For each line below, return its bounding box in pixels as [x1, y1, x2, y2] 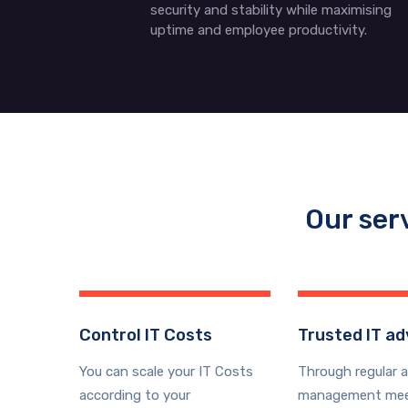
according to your [79, 387, 190, 403]
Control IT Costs [79, 325, 212, 345]
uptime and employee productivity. [150, 22, 367, 38]
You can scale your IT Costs [79, 363, 253, 380]
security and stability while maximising [150, 2, 392, 18]
